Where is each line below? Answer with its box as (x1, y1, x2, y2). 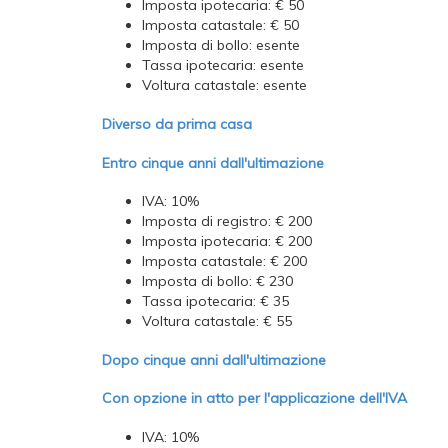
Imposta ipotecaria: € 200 (142, 232, 312, 251)
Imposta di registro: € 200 (142, 212, 312, 231)
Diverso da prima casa (102, 114, 252, 133)
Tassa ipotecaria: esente (142, 56, 304, 75)
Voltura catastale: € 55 (142, 312, 292, 331)
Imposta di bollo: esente (142, 36, 300, 55)
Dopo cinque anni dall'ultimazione (102, 350, 326, 369)
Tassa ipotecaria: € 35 (142, 292, 289, 311)
